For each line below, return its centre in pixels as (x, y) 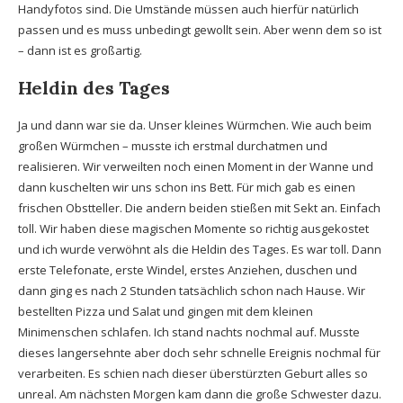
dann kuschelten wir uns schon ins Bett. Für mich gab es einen (187, 187)
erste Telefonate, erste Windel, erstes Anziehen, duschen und (188, 270)
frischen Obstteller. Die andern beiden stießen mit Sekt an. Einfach (199, 208)
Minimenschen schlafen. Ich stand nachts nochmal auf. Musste (189, 332)
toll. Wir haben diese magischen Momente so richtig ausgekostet (193, 228)
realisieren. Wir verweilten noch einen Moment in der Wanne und (196, 166)
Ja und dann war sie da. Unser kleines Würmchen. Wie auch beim (195, 125)
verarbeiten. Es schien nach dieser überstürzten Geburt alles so (193, 373)
